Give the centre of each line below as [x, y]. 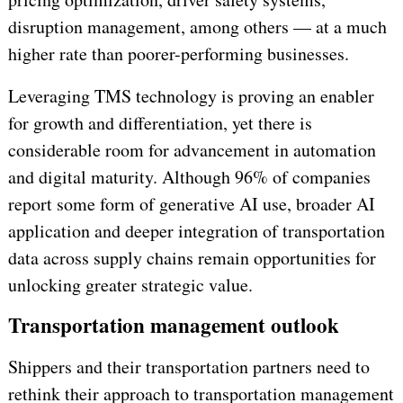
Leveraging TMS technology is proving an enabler [191, 96]
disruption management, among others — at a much [197, 27]
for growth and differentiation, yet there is [160, 123]
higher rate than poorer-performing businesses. [178, 54]
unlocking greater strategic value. [130, 285]
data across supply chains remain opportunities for [192, 258]
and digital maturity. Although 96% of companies [189, 177]
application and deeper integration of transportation [196, 231]
